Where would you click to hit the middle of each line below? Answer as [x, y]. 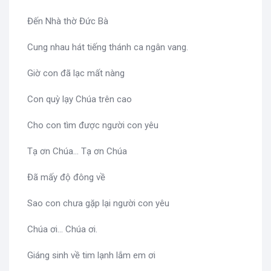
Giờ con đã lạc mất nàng [76, 73]
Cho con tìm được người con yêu [93, 126]
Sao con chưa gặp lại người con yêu [98, 204]
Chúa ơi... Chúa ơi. [62, 230]
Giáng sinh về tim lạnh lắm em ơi [91, 256]
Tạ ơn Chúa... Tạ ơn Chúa [77, 152]
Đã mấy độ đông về [66, 178]
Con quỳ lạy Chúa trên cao [80, 100]
